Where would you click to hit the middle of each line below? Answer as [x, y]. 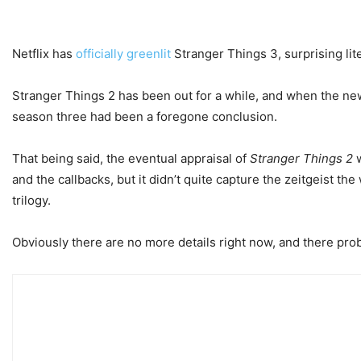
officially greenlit [123, 54]
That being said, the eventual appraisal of [131, 158]
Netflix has [44, 54]
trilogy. [31, 200]
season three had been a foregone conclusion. [145, 116]
